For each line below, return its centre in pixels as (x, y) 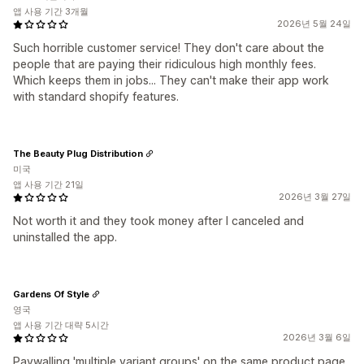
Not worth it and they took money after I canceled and (158, 221)
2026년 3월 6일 (317, 337)
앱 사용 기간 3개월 (51, 11)
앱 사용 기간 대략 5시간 (61, 325)
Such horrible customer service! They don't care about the (169, 48)
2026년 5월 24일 (314, 24)
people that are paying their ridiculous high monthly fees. (165, 64)
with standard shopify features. (96, 96)
